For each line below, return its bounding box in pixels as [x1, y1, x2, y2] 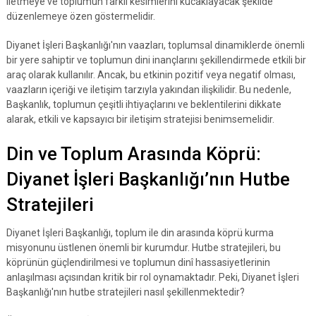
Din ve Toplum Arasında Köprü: [6, 143, 261, 164]
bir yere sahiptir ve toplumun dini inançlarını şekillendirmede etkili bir [6, 54, 306, 66]
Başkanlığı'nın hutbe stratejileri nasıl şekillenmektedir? [6, 286, 245, 298]
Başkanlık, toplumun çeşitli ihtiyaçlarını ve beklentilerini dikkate [6, 99, 281, 110]
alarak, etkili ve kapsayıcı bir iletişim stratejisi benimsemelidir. [6, 114, 274, 125]
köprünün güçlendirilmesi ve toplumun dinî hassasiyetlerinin [6, 257, 270, 268]
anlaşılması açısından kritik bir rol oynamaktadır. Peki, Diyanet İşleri [6, 272, 299, 283]
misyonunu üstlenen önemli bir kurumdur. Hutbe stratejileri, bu [6, 242, 281, 253]
